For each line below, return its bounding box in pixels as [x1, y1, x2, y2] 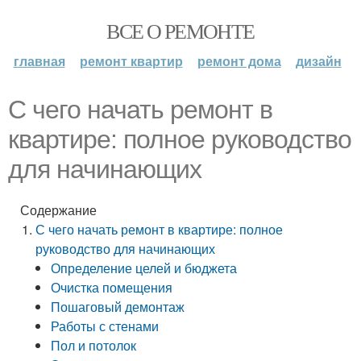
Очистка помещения [51, 278, 173, 297]
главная [13, 52, 65, 70]
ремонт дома [197, 52, 281, 70]
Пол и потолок [51, 336, 137, 355]
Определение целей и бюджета [51, 259, 238, 277]
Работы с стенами [51, 317, 160, 335]
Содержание [20, 201, 97, 219]
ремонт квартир [79, 52, 183, 70]
